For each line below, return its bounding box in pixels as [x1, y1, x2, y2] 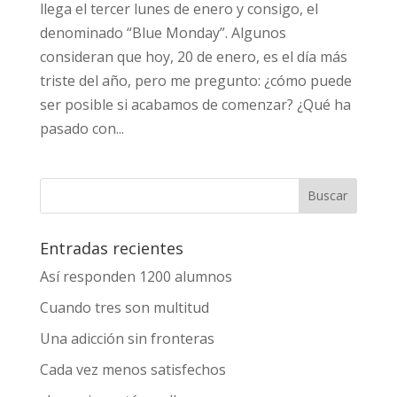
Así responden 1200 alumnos [39, 266, 232, 286]
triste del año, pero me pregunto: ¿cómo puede [39, 70, 352, 90]
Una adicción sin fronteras [39, 328, 214, 348]
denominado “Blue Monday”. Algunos [39, 22, 286, 43]
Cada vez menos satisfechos [39, 359, 230, 379]
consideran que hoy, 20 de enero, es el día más [39, 46, 347, 66]
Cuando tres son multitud [39, 297, 209, 317]
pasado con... [39, 118, 124, 138]
